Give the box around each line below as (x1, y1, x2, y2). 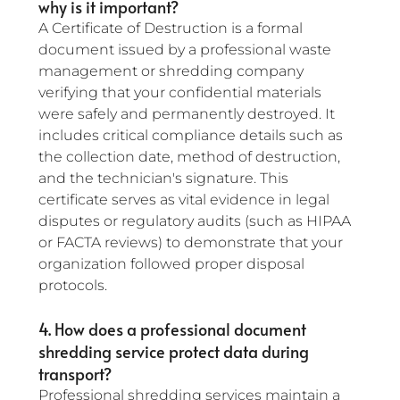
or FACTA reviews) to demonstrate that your (38, 234, 346, 252)
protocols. (38, 277, 107, 295)
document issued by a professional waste (38, 41, 335, 59)
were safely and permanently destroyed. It (38, 105, 338, 123)
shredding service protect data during (38, 340, 312, 363)
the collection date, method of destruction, (38, 148, 344, 166)
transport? (38, 362, 112, 386)
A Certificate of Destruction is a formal (38, 20, 306, 37)
